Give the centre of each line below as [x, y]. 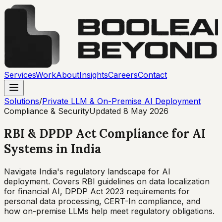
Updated [106, 111]
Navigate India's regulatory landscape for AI [87, 171]
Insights [94, 75]
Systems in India [53, 149]
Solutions [22, 101]
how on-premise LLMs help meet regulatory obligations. [109, 211]
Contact [152, 75]
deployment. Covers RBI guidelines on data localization [107, 181]
